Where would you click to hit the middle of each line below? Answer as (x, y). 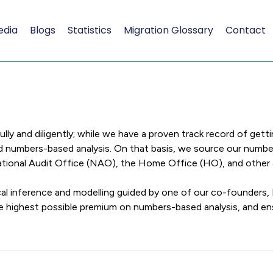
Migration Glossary (168, 30)
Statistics (89, 30)
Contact (245, 30)
